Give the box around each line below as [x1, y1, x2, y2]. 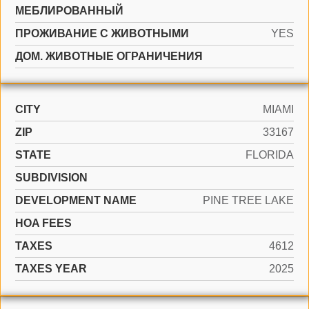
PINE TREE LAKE [203, 195, 294, 206]
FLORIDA [246, 149, 294, 161]
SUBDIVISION [15, 172, 88, 183]
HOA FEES [15, 217, 72, 229]
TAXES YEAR [15, 263, 87, 275]
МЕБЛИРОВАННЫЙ [15, 5, 123, 17]
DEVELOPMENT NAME [15, 195, 137, 206]
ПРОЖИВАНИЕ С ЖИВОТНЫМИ [15, 28, 189, 39]
